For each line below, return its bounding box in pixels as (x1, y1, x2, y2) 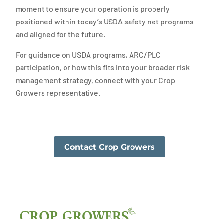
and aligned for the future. (16, 29, 105, 39)
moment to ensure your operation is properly (16, 4, 170, 13)
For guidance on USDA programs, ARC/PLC (16, 50, 161, 59)
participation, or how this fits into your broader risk (16, 63, 190, 72)
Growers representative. (16, 88, 100, 97)
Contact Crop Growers (64, 142, 155, 152)
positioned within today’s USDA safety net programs (16, 17, 194, 26)
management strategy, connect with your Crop (16, 75, 175, 85)
